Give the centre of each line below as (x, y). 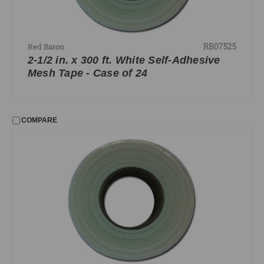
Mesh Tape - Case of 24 (88, 73)
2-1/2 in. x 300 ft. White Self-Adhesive (124, 60)
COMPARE (39, 121)
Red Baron (46, 46)
